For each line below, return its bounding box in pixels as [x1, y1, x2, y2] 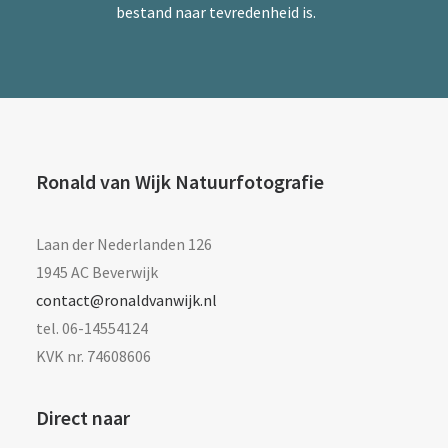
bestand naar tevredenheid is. [116, 2, 316, 22]
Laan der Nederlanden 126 [36, 234, 212, 254]
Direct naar [36, 405, 130, 430]
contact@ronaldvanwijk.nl [36, 290, 217, 310]
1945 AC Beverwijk [36, 262, 158, 282]
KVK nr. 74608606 [36, 346, 151, 366]
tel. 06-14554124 [36, 318, 148, 338]
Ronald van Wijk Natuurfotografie [36, 169, 324, 194]
